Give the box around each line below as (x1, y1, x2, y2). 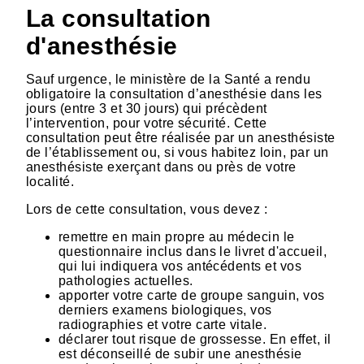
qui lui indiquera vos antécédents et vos (58, 258, 302, 273)
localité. (26, 174, 75, 188)
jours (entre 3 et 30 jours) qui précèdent (26, 101, 267, 115)
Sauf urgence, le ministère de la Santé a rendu (26, 71, 311, 86)
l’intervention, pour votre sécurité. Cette (26, 115, 267, 130)
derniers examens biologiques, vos (58, 302, 272, 317)
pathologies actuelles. (58, 273, 193, 288)
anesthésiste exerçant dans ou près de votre (26, 159, 297, 174)
